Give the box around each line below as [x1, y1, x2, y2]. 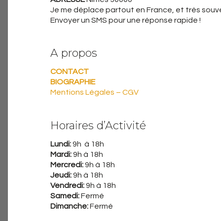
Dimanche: [50, 202, 90, 210]
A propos [50, 46, 97, 60]
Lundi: [50, 140, 71, 148]
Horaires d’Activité [50, 118, 146, 132]
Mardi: [50, 150, 72, 158]
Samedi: [50, 191, 81, 200]
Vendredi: [50, 181, 86, 189]
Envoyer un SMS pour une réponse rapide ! [50, 16, 201, 24]
